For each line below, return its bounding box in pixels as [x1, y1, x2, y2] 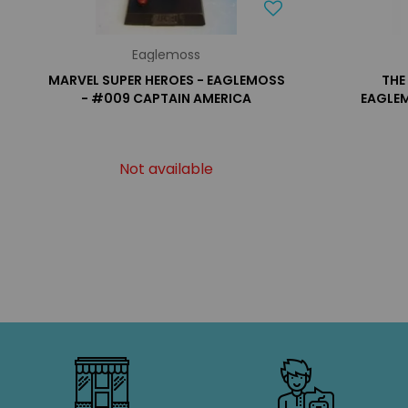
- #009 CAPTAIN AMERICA [81, 89, 252, 107]
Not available [119, 158, 214, 179]
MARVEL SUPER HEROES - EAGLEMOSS [47, 71, 285, 89]
